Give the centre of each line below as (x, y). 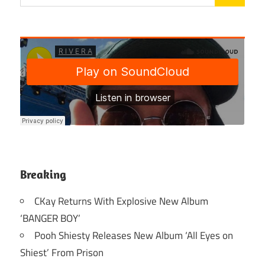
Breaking (43, 174)
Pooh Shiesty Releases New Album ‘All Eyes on (134, 235)
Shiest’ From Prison (62, 252)
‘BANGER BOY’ (50, 218)
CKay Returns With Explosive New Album (121, 201)
